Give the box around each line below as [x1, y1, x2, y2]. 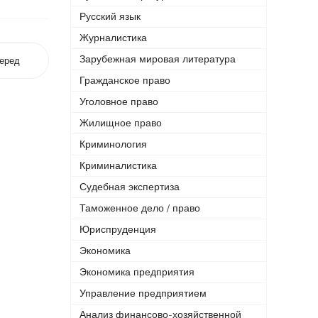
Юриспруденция [79, 223, 156, 236]
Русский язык [79, 10, 141, 23]
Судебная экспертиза [79, 180, 180, 194]
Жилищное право [79, 116, 162, 130]
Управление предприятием [79, 287, 207, 300]
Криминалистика [79, 159, 157, 172]
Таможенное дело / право [79, 202, 200, 215]
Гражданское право [79, 74, 170, 87]
